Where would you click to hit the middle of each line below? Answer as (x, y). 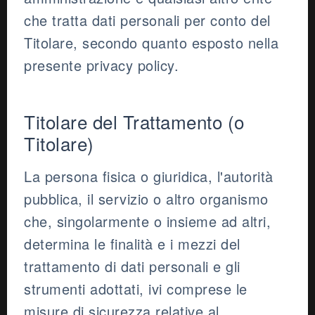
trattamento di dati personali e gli (132, 266)
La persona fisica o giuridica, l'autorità (149, 176)
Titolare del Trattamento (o (134, 122)
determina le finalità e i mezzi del (132, 244)
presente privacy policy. (101, 65)
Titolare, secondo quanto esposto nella (151, 43)
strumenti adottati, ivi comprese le (136, 289)
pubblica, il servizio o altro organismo (146, 199)
